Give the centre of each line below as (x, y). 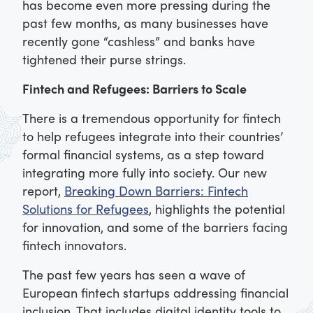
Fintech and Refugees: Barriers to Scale (134, 89)
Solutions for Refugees (86, 209)
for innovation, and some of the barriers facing (155, 227)
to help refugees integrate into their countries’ (153, 136)
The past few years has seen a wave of (134, 275)
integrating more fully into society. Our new (145, 173)
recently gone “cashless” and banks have (139, 41)
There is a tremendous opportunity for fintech (152, 118)
